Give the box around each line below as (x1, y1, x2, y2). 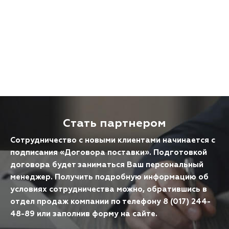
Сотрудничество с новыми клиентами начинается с (10, 135, 215, 145)
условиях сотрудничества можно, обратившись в (10, 185, 207, 194)
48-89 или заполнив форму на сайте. (10, 209, 157, 219)
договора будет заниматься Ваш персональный (10, 160, 203, 170)
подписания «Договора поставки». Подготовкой (10, 148, 207, 157)
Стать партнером (63, 116, 166, 130)
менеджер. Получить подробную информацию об (10, 172, 209, 182)
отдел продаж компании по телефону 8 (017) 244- (10, 197, 211, 207)
